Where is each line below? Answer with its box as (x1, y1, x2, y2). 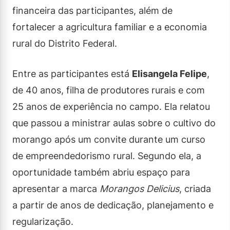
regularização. (12, 216, 73, 227)
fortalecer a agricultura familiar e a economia (12, 21, 207, 32)
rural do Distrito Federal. (12, 37, 117, 49)
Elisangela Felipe (132, 68, 207, 79)
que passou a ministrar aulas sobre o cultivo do (12, 117, 216, 128)
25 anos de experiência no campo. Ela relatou (12, 101, 210, 112)
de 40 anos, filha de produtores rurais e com (12, 84, 205, 95)
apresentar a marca (12, 183, 100, 194)
